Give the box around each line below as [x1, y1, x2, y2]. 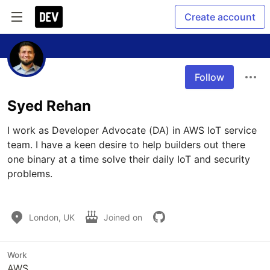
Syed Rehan [7, 97, 91, 115]
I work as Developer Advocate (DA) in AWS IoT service [7, 124, 257, 136]
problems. [7, 168, 55, 180]
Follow [195, 71, 224, 83]
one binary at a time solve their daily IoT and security [7, 153, 250, 165]
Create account [184, 11, 256, 23]
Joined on [104, 212, 145, 222]
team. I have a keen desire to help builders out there [7, 139, 245, 151]
